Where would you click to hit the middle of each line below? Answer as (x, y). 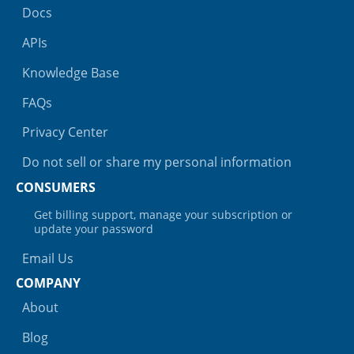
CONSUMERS (56, 187)
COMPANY (48, 283)
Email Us (48, 258)
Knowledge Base (71, 72)
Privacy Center (65, 132)
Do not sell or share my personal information (157, 162)
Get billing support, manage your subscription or (163, 214)
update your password (94, 228)
